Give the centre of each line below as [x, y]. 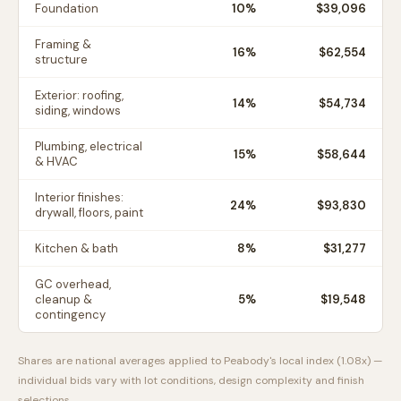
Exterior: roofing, [79, 95]
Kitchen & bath [77, 248]
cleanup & [64, 299]
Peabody [247, 361]
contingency [70, 315]
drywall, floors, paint [89, 213]
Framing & [63, 44]
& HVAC [56, 162]
